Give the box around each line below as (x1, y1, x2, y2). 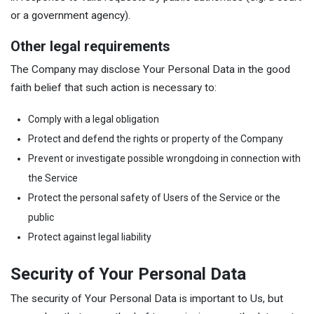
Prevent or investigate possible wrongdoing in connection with (28, 153, 301, 165)
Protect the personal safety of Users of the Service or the (28, 192, 280, 204)
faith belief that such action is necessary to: (11, 81, 217, 94)
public (28, 212, 54, 224)
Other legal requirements (11, 37, 170, 55)
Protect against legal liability (28, 231, 151, 243)
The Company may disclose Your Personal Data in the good (11, 62, 290, 76)
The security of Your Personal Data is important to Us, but (11, 292, 283, 306)
